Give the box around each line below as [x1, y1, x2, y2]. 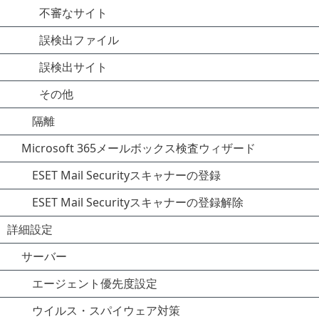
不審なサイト [39, 5, 108, 21]
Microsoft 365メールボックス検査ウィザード [21, 140, 256, 156]
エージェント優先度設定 [32, 276, 157, 291]
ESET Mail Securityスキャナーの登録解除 [32, 194, 244, 210]
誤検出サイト [39, 59, 108, 75]
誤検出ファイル [39, 32, 119, 48]
